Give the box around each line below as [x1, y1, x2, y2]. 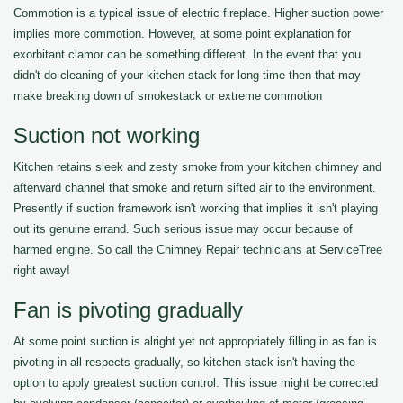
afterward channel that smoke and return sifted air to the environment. [13, 181, 376, 194]
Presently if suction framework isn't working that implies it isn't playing [13, 201, 378, 215]
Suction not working [13, 123, 200, 148]
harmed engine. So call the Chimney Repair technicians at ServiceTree [13, 243, 382, 256]
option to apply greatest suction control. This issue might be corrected [13, 376, 378, 390]
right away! [13, 264, 70, 277]
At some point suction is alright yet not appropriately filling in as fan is [13, 335, 377, 348]
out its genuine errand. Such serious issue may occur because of [13, 222, 353, 236]
